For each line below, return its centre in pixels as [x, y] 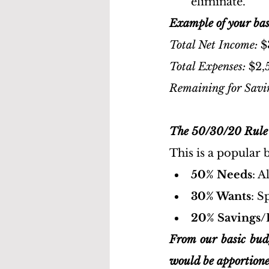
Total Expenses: [207, 67]
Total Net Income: [213, 45]
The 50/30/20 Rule [219, 131]
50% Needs [222, 175]
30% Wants [221, 196]
